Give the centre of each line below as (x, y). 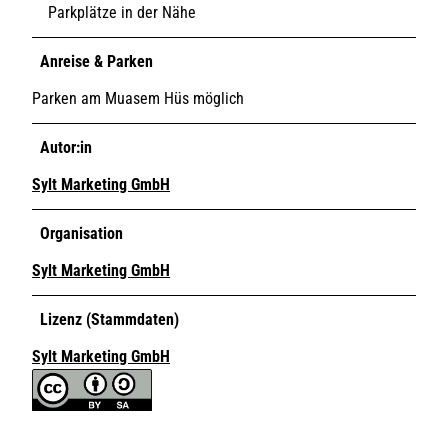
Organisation (81, 233)
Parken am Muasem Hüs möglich (138, 98)
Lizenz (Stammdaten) (109, 319)
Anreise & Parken (96, 61)
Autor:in (66, 147)
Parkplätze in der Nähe (122, 12)
